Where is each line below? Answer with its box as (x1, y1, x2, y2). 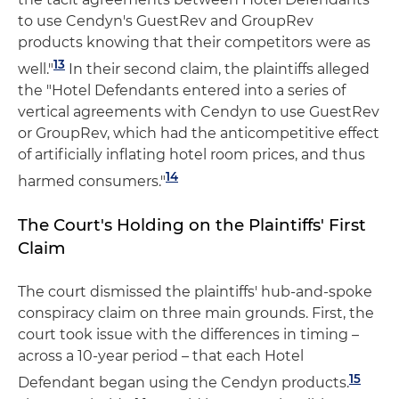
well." (18, 60, 53, 77)
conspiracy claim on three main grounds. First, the (18, 305, 374, 322)
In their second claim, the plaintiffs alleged (65, 60, 370, 77)
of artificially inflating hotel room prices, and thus (18, 145, 365, 163)
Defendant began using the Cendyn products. (18, 374, 349, 392)
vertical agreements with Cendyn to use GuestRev (18, 102, 379, 120)
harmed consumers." (18, 173, 166, 191)
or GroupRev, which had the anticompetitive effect (18, 124, 379, 142)
